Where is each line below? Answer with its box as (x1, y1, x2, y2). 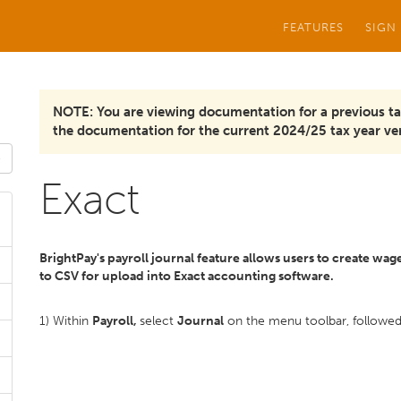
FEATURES (283, 20, 344, 34)
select (140, 313, 177, 328)
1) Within (39, 313, 92, 328)
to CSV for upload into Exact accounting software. (39, 269, 334, 284)
